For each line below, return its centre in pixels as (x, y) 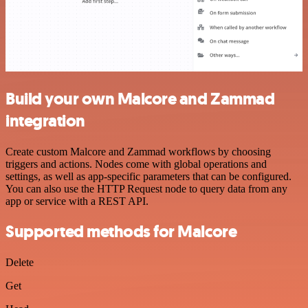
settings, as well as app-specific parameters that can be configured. (148, 176)
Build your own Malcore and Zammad (140, 99)
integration (45, 121)
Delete (20, 263)
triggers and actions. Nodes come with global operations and (136, 164)
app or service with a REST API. (77, 201)
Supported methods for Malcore (121, 232)
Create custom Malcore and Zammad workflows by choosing (138, 151)
